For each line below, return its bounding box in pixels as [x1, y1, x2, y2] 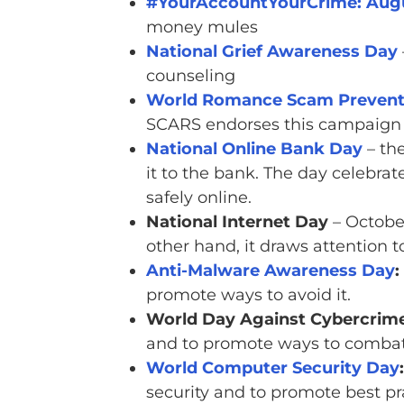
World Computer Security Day [145, 358, 399, 379]
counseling [145, 66, 235, 87]
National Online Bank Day [145, 139, 363, 160]
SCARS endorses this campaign [145, 115, 401, 135]
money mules [145, 17, 258, 38]
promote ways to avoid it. [145, 285, 351, 306]
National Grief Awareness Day [145, 41, 398, 62]
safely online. [145, 188, 252, 208]
